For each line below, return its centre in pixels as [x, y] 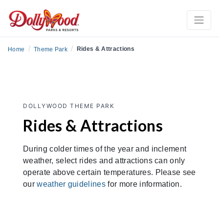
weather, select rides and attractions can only [104, 160]
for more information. [144, 184]
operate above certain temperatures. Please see [109, 172]
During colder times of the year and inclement [105, 149]
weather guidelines [71, 184]
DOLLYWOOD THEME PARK [69, 106]
